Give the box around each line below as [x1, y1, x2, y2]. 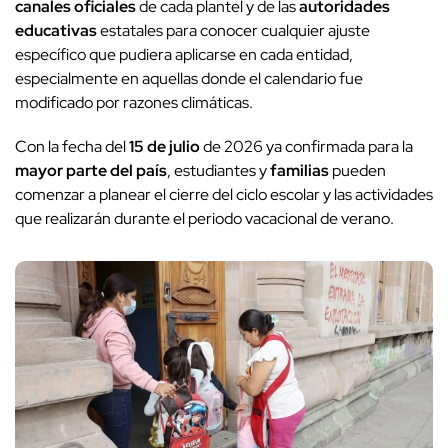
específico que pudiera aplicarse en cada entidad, [15, 44, 353, 66]
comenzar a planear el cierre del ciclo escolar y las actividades [15, 184, 433, 206]
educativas [15, 20, 97, 42]
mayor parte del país [15, 160, 167, 182]
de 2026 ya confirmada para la [200, 136, 413, 158]
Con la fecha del [15, 136, 129, 158]
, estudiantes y [167, 160, 270, 182]
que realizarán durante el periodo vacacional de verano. [15, 208, 394, 230]
